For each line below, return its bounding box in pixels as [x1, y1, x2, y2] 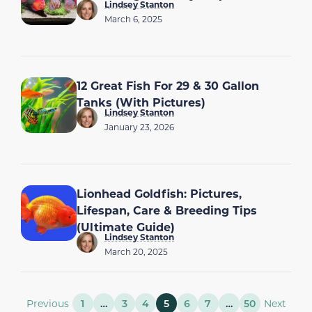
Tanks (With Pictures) [77, 94, 205, 109]
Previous [26, 296, 69, 310]
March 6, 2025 [104, 13, 162, 24]
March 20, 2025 [104, 245, 168, 257]
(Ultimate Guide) [77, 219, 175, 234]
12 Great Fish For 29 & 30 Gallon [77, 77, 259, 93]
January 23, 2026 [104, 120, 174, 132]
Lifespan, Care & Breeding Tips [77, 202, 257, 217]
